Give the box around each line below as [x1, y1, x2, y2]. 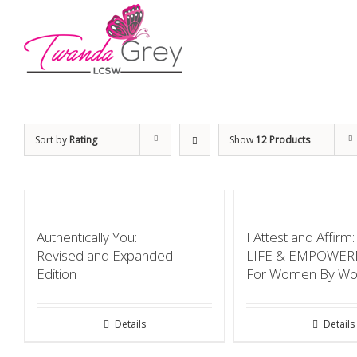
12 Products [256, 133, 310, 147]
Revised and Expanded [37, 246, 173, 265]
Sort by [35, 133, 69, 147]
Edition [37, 265, 76, 283]
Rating [69, 133, 97, 147]
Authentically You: [37, 228, 137, 246]
